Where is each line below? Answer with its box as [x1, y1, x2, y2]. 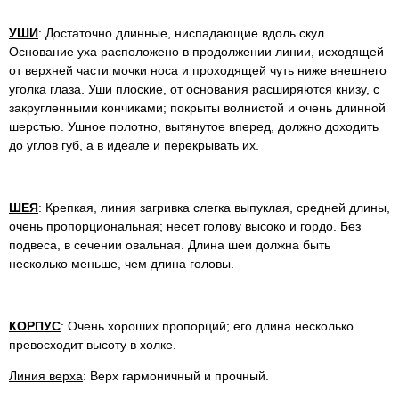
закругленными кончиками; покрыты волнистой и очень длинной [9, 100, 386, 115]
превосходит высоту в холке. [9, 337, 176, 352]
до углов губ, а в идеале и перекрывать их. [9, 137, 259, 152]
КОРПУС [9, 318, 61, 333]
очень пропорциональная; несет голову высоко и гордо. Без [9, 218, 361, 233]
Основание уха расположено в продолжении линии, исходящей [9, 44, 384, 59]
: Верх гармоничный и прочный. [83, 368, 269, 383]
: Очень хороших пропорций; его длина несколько [61, 318, 354, 333]
